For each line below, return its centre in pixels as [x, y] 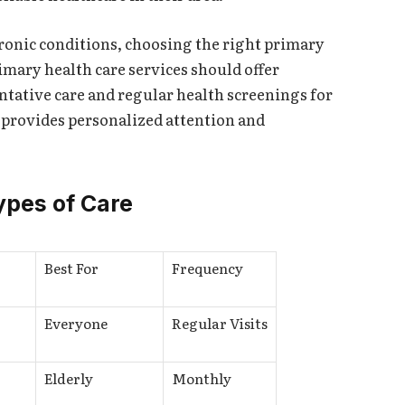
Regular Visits [220, 324]
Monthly [202, 379]
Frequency [207, 268]
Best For [71, 268]
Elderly [69, 379]
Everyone [76, 324]
